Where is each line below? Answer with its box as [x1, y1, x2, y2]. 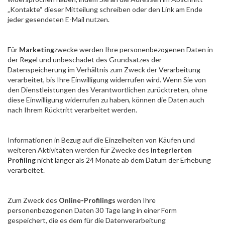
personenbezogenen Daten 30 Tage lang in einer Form [8, 206, 177, 214]
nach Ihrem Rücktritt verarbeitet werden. [8, 105, 137, 114]
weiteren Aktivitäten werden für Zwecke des [8, 146, 151, 154]
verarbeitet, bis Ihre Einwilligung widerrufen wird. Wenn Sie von [8, 75, 206, 84]
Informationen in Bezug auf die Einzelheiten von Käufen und [8, 136, 195, 144]
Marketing [19, 45, 54, 54]
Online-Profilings [59, 196, 116, 204]
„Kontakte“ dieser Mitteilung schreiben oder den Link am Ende [8, 5, 202, 14]
